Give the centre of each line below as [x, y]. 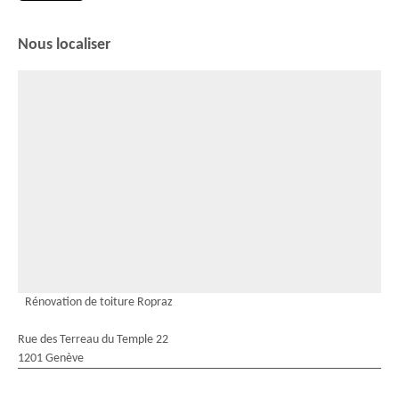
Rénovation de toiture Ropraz [99, 302]
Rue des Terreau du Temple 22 [93, 340]
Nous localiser [64, 45]
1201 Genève [51, 358]
